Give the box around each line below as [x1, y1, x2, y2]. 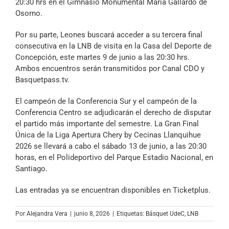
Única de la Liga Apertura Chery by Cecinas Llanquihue [15, 130, 201, 140]
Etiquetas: [117, 210, 146, 218]
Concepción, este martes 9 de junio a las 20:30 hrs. [15, 53, 190, 62]
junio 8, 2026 [74, 210, 110, 218]
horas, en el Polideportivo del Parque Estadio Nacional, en [15, 153, 213, 163]
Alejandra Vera [27, 210, 67, 218]
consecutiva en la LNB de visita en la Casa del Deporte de [15, 41, 212, 51]
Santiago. [15, 164, 48, 174]
